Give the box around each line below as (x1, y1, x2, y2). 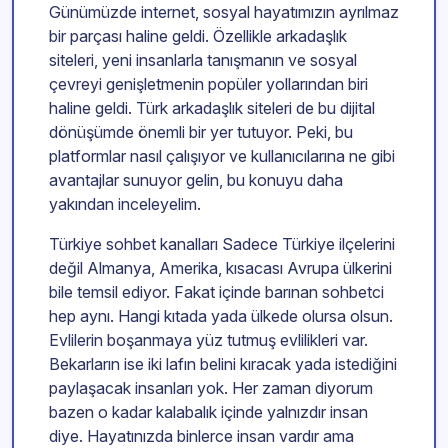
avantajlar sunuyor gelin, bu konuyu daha (49, 170, 343, 191)
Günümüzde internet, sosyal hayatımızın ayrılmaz (49, 2, 399, 23)
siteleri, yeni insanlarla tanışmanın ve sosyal (49, 50, 357, 71)
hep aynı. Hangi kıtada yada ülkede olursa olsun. (49, 306, 393, 327)
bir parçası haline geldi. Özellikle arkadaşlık (49, 26, 347, 47)
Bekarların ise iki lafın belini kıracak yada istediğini (49, 354, 397, 375)
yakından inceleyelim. (49, 194, 201, 215)
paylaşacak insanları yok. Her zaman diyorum (49, 378, 373, 399)
